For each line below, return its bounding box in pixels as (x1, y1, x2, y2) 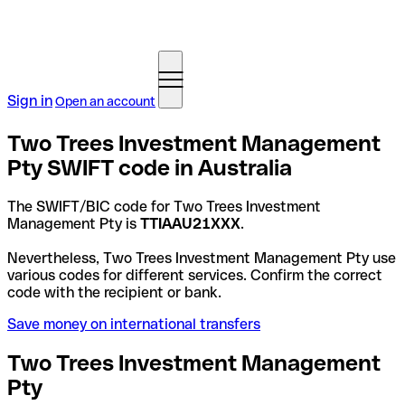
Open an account (55, 94, 155, 108)
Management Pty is (7, 214, 140, 232)
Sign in (7, 92, 52, 109)
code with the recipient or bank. (7, 283, 221, 301)
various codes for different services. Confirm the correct (7, 266, 382, 284)
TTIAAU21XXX (140, 214, 240, 232)
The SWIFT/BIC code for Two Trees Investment (7, 197, 321, 215)
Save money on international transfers (7, 315, 260, 333)
